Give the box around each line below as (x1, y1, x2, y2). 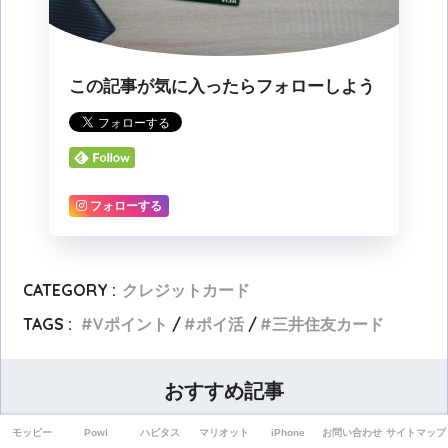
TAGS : (23, 313, 73, 334)
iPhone (271, 427, 305, 438)
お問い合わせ (322, 427, 382, 438)
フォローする (90, 198, 162, 213)
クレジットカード (122, 279, 251, 300)
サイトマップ (386, 427, 446, 438)
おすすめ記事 (164, 379, 284, 402)
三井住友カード (272, 313, 385, 334)
